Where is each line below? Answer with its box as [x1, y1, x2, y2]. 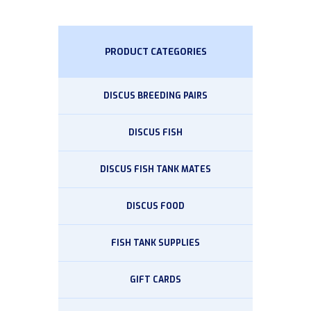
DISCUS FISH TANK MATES [100, 164, 211, 176]
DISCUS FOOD [126, 201, 185, 212]
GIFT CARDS [130, 274, 181, 285]
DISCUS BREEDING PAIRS [103, 90, 208, 102]
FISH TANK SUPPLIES [111, 237, 200, 249]
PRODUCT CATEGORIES [104, 45, 207, 58]
